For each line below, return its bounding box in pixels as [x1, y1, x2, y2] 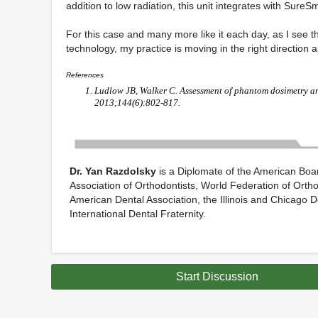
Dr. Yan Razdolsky [70, 165, 156, 177]
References [66, 70, 104, 79]
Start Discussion [175, 270, 258, 283]
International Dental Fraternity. [70, 207, 206, 219]
